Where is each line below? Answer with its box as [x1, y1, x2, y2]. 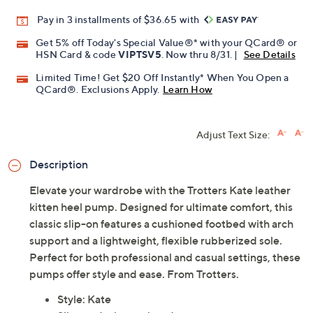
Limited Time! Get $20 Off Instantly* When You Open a [36, 71, 289, 84]
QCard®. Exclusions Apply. [36, 83, 160, 96]
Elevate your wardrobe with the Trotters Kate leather [29, 183, 291, 198]
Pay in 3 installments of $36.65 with [37, 13, 202, 25]
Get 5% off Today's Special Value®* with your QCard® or [36, 36, 298, 49]
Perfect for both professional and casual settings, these [29, 250, 300, 265]
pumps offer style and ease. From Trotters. [29, 267, 239, 282]
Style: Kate [57, 292, 111, 307]
